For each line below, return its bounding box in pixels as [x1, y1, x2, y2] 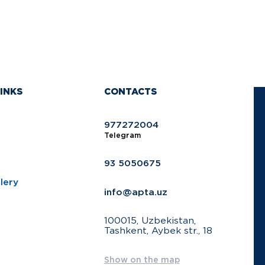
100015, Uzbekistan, [104, 217, 196, 225]
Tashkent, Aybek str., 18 [104, 227, 212, 235]
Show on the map [104, 256, 180, 264]
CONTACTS [104, 88, 157, 96]
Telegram [104, 132, 141, 139]
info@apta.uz [104, 188, 167, 196]
